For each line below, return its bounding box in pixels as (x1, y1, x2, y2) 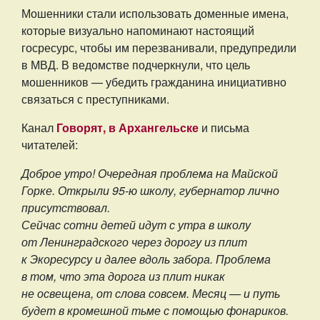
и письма (199, 119, 249, 136)
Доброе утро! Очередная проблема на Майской (21, 165, 278, 182)
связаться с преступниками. (21, 91, 169, 108)
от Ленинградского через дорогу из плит (21, 234, 247, 251)
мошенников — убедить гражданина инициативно (21, 74, 286, 91)
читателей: (21, 136, 78, 154)
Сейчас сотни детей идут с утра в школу (21, 216, 251, 234)
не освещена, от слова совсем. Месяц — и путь (21, 285, 280, 302)
